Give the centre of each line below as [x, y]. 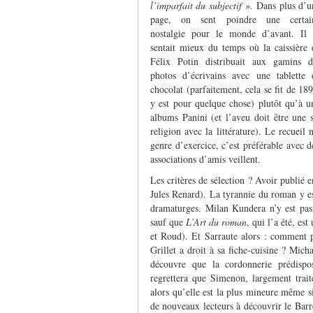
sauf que [168, 221]
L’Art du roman [217, 221]
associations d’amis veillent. [205, 159]
